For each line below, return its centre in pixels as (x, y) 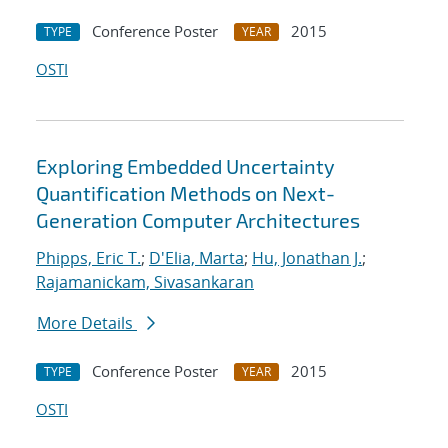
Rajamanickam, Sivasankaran (145, 282)
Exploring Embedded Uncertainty (185, 166)
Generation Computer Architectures (198, 220)
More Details (87, 323)
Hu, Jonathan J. (307, 258)
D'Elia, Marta (196, 258)
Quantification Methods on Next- (185, 193)
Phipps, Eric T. (88, 258)
